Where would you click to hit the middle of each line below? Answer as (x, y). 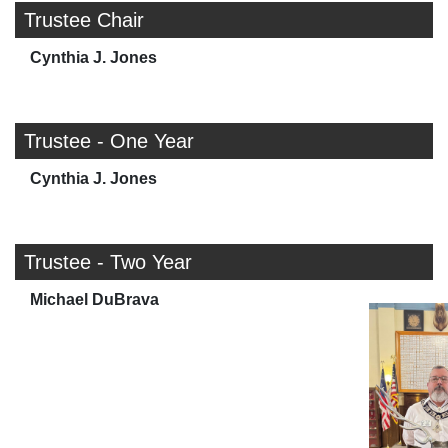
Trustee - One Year (109, 140)
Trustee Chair (84, 19)
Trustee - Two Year (108, 261)
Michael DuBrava (94, 299)
